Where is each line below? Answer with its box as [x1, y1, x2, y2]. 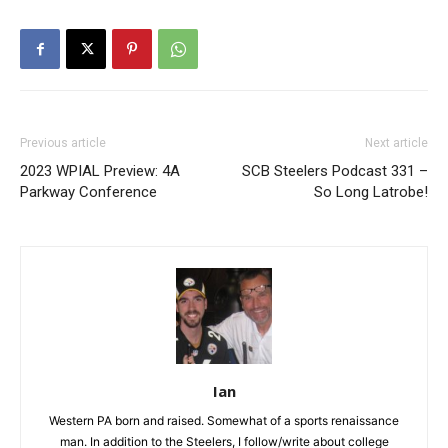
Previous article [20, 136, 106, 151]
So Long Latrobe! [314, 183, 428, 202]
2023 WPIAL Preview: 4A [20, 162, 180, 181]
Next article [365, 136, 428, 151]
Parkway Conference [20, 183, 157, 202]
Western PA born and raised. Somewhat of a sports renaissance [49, 413, 399, 429]
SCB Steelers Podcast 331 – [242, 162, 428, 181]
